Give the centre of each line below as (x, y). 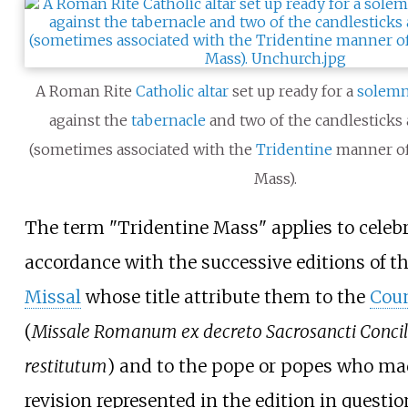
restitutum (66, 367)
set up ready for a (293, 91)
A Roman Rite (86, 91)
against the (90, 120)
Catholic (165, 91)
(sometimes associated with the (143, 149)
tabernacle (168, 120)
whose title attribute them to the (225, 297)
